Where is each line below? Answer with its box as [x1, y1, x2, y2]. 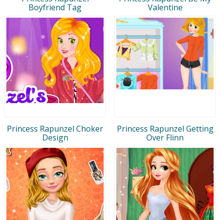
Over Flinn [146, 132, 184, 143]
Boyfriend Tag [28, 1, 82, 13]
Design [42, 132, 68, 143]
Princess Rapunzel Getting [116, 123, 214, 134]
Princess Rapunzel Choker [7, 123, 103, 134]
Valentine [147, 1, 183, 13]
